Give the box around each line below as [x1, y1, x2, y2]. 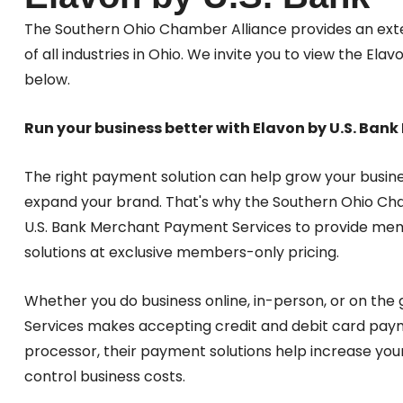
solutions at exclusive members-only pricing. [24, 242, 339, 263]
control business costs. [24, 366, 185, 387]
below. [24, 69, 70, 90]
